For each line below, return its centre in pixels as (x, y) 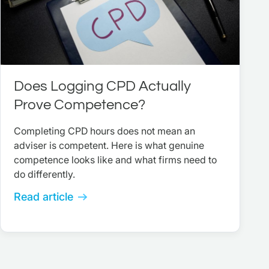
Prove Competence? (80, 105)
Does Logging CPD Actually (102, 86)
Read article (44, 197)
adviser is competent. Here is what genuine (109, 146)
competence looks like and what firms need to (115, 160)
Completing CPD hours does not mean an (104, 131)
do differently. (44, 174)
